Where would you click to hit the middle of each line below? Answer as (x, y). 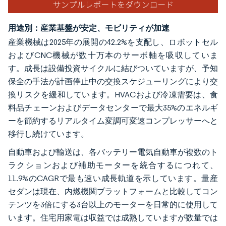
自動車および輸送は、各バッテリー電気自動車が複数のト (113, 152)
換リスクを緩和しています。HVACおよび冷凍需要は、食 (113, 94)
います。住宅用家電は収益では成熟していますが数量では (113, 217)
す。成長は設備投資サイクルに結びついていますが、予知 (113, 68)
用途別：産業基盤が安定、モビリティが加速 (89, 27)
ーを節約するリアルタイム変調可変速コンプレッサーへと (113, 121)
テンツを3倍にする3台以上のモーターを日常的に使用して (113, 204)
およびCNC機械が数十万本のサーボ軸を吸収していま (113, 55)
